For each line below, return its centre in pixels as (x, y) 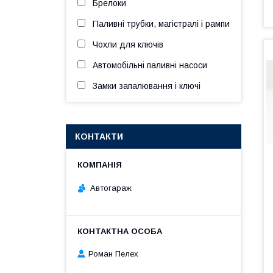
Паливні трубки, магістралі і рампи (161, 24)
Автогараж (111, 188)
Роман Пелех (113, 254)
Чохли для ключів (128, 44)
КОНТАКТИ (99, 136)
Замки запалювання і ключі (147, 86)
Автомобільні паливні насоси (150, 65)
